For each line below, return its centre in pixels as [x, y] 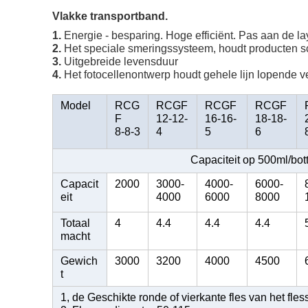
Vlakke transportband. [110, 16]
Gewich [79, 261]
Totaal [75, 223]
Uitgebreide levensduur [121, 62]
